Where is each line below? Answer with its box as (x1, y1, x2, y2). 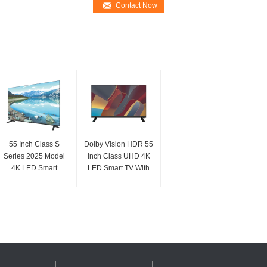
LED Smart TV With (88, 164, 150, 172)
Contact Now (115, 1, 157, 10)
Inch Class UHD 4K (87, 152, 150, 160)
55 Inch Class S (8, 140, 60, 148)
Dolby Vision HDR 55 (84, 140, 153, 148)
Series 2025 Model (3, 152, 65, 160)
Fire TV (107, 176, 131, 184)
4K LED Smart (11, 164, 57, 172)
